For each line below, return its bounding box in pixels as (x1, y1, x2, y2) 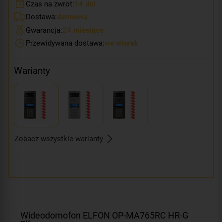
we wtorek (105, 39, 138, 48)
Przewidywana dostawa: (26, 39, 105, 48)
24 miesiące (62, 25, 104, 35)
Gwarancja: (26, 25, 62, 35)
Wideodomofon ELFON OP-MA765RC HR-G (20, 210, 188, 221)
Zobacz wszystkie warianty (14, 134, 103, 143)
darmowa (57, 12, 87, 22)
